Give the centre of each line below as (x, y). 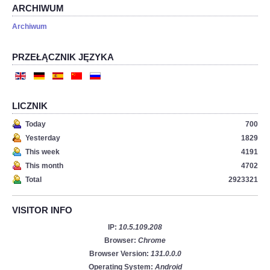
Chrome (152, 241)
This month (44, 166)
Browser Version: (120, 254)
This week (42, 152)
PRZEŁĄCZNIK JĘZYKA (63, 57)
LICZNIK (30, 106)
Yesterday (43, 138)
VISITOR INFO (42, 210)
